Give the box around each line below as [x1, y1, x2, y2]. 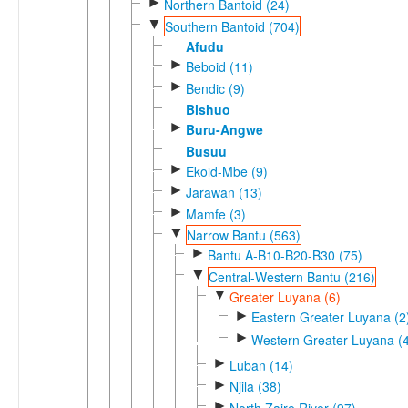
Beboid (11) [185, 57, 253, 76]
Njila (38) [229, 377, 281, 396]
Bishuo [185, 99, 230, 118]
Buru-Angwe [185, 120, 263, 139]
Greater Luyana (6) [229, 287, 341, 306]
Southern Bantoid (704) [164, 16, 300, 36]
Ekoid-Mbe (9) [185, 161, 268, 180]
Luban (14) [229, 356, 293, 375]
